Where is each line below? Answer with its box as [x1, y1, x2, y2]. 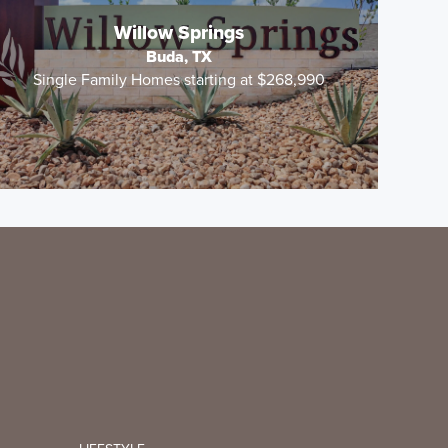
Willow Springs [113, 18, 244, 48]
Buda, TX [145, 45, 212, 69]
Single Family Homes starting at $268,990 [32, 67, 325, 91]
